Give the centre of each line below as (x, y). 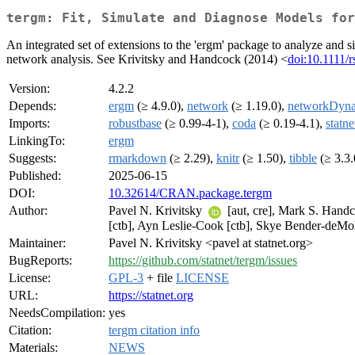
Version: (29, 89)
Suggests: (32, 158)
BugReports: (40, 261)
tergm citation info (154, 330)
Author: (28, 211)
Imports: (29, 124)
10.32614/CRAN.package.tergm (190, 193)
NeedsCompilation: (57, 313)
